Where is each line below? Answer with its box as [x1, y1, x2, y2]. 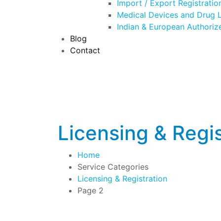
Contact [70, 45, 100, 55]
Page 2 [77, 185, 104, 195]
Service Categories [77, 161, 148, 172]
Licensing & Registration [77, 173, 167, 184]
